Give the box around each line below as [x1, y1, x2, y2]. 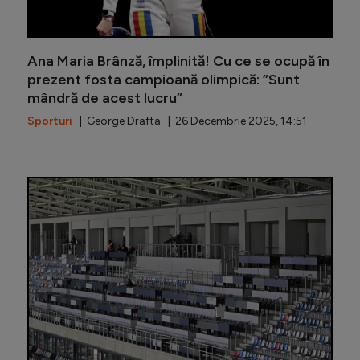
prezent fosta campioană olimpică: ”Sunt [27, 71, 300, 89]
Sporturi [27, 114, 72, 129]
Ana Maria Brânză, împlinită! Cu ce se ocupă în [27, 52, 329, 71]
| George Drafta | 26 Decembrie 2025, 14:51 [72, 114, 307, 129]
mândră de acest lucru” [27, 89, 182, 108]
